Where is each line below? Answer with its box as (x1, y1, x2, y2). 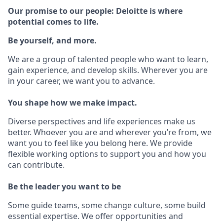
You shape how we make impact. (8, 97, 137, 109)
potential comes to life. (8, 16, 99, 28)
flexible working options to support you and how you (8, 148, 206, 160)
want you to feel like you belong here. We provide (8, 138, 192, 149)
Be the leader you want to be (8, 181, 121, 192)
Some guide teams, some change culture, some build (8, 200, 206, 211)
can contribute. (8, 159, 65, 171)
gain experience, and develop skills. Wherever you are (8, 65, 208, 76)
